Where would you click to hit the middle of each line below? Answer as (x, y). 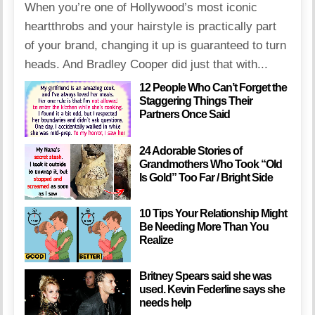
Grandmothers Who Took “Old (210, 164)
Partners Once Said (184, 115)
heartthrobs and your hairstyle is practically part (151, 27)
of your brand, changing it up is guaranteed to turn (156, 46)
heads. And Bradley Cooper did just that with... (147, 65)
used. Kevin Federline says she (212, 289)
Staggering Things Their (195, 101)
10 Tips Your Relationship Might (213, 213)
